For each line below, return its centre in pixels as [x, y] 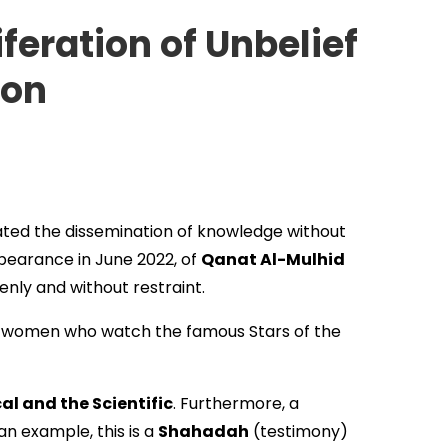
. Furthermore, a [236, 404]
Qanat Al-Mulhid [273, 260]
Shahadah [203, 432]
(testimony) [298, 432]
